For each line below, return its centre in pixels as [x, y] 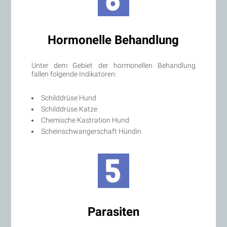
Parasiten [113, 212]
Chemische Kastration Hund [85, 120]
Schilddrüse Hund [69, 98]
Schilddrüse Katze [69, 109]
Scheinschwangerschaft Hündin [91, 131]
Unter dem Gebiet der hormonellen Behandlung [113, 65]
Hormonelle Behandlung [113, 40]
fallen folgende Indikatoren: [74, 74]
